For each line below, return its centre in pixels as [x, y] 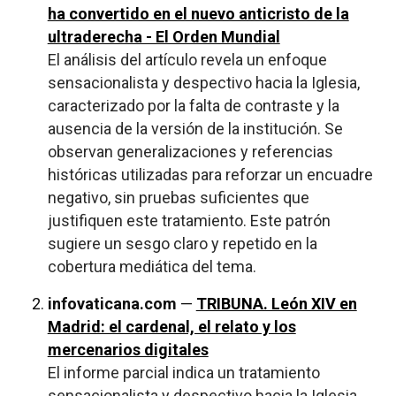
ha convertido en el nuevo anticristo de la [198, 13]
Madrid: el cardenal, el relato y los [171, 326]
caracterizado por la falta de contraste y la [193, 105]
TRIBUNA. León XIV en [276, 303]
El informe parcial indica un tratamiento [183, 372]
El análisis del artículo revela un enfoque [187, 59]
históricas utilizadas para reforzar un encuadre [210, 174]
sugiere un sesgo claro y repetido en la [182, 243]
